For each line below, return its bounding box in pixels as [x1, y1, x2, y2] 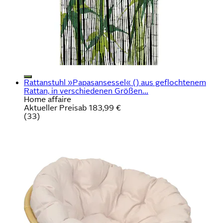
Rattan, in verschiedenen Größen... [24, 87, 148, 96]
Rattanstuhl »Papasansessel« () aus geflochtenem [24, 78, 206, 87]
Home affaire [24, 95, 71, 104]
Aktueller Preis [24, 104, 78, 112]
